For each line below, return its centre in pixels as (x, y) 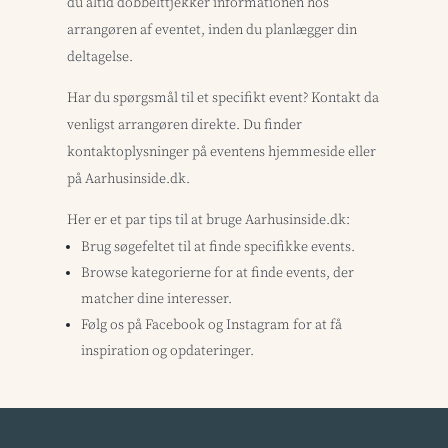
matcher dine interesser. (157, 298)
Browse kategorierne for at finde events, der (218, 272)
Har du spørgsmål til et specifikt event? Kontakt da (223, 97)
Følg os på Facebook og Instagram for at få (212, 324)
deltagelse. (100, 56)
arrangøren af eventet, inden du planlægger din (212, 29)
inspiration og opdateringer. (168, 350)
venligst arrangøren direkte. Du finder (185, 124)
